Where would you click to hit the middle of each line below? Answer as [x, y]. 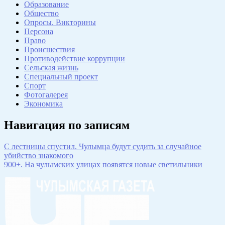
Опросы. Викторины [60, 23]
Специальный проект [61, 77]
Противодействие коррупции [75, 59]
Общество [41, 14]
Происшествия [49, 50]
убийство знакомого [39, 156]
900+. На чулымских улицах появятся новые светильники [103, 165]
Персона [39, 32]
